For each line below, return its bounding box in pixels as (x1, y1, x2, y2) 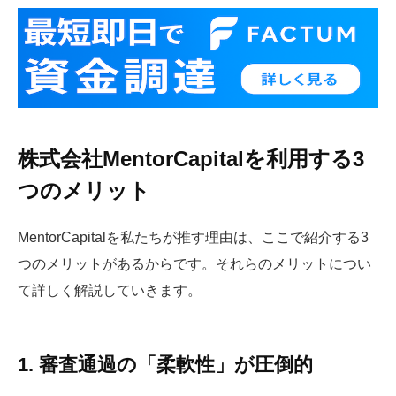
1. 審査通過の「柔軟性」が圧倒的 (18, 353, 313, 376)
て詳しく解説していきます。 (18, 283, 202, 299)
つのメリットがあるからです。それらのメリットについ (18, 256, 371, 272)
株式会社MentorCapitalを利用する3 (18, 147, 364, 171)
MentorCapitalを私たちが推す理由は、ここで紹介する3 (18, 230, 369, 246)
